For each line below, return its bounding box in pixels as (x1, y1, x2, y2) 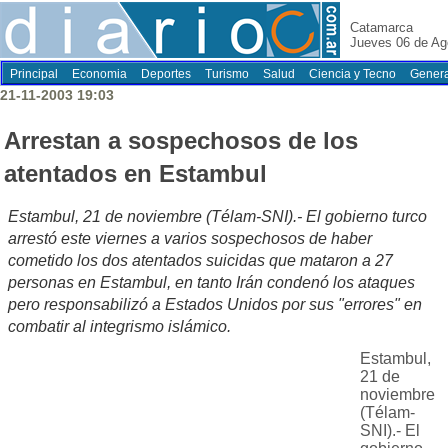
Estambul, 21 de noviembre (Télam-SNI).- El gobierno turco (8, 208, 427, 226)
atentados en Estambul (4, 160, 267, 188)
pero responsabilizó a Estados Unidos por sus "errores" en (8, 296, 422, 314)
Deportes (141, 67, 191, 81)
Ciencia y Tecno (309, 67, 396, 81)
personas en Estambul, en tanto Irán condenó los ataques (8, 274, 415, 292)
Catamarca (350, 20, 413, 35)
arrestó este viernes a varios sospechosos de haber (8, 230, 372, 248)
